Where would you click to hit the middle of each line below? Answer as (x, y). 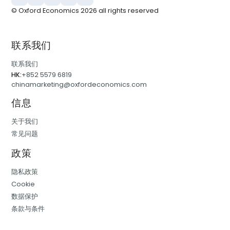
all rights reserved (128, 11)
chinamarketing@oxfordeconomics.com (79, 85)
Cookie (23, 184)
